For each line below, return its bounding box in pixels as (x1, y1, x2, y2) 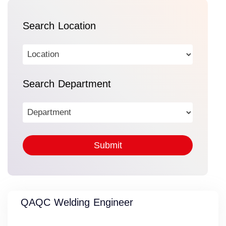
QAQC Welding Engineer (21, 197, 133, 208)
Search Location (23, 20, 96, 32)
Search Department (23, 78, 111, 90)
